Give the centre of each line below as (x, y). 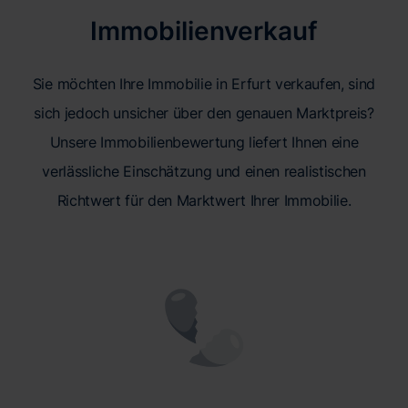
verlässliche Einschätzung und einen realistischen (204, 172)
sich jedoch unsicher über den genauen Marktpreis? (204, 113)
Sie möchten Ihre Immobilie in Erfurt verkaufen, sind (204, 84)
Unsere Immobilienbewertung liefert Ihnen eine (204, 143)
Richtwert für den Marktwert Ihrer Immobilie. (204, 201)
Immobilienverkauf (204, 31)
